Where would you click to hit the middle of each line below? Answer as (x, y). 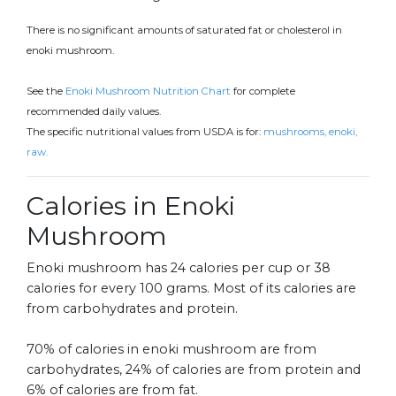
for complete (263, 91)
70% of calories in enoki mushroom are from (171, 350)
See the (46, 91)
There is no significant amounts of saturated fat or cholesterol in (184, 30)
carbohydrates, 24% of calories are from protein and (194, 370)
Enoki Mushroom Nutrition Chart (148, 91)
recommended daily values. (94, 112)
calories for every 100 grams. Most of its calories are (191, 289)
